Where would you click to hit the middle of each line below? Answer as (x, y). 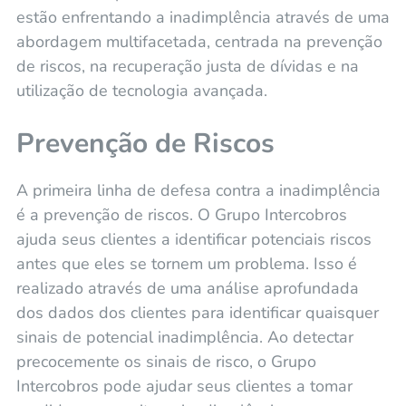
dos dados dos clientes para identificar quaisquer (197, 312)
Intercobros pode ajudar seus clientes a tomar (184, 386)
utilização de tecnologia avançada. (141, 90)
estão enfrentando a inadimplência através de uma (203, 17)
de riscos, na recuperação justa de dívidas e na (187, 66)
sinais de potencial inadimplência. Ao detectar (184, 337)
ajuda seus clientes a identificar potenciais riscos (193, 239)
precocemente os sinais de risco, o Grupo (166, 361)
